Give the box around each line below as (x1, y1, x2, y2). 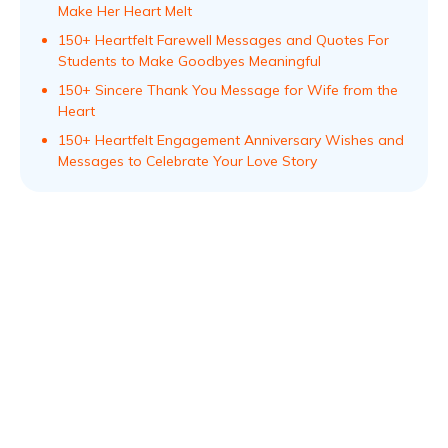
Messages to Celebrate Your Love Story (58, 152, 317, 170)
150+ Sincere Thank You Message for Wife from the (58, 81, 398, 99)
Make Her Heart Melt (58, 2, 192, 20)
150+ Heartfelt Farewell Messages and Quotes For (58, 31, 389, 49)
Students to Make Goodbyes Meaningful (58, 52, 321, 70)
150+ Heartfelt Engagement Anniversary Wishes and (58, 131, 404, 149)
